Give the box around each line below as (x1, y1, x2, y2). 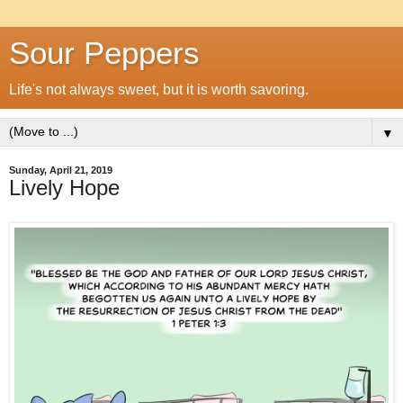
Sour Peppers (9, 36, 200, 70)
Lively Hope (9, 175, 120, 200)
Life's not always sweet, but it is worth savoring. (9, 82, 309, 97)
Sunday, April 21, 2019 (9, 165, 112, 175)
